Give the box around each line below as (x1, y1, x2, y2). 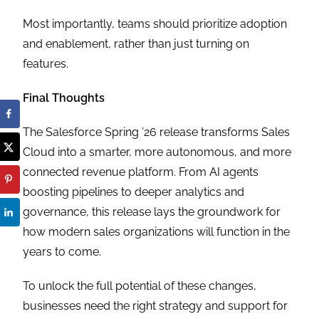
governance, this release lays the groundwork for (23, 205, 281, 219)
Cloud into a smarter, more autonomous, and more (23, 145, 292, 159)
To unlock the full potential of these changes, (23, 279, 257, 293)
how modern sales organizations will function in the (23, 225, 291, 239)
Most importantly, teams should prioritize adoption (23, 17, 288, 31)
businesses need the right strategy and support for (23, 299, 288, 313)
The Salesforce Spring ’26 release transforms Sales (23, 125, 291, 140)
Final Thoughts (23, 91, 105, 105)
